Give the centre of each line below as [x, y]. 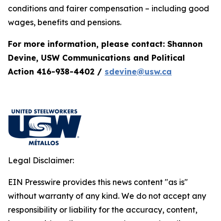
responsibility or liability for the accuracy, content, [103, 210]
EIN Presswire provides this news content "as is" [98, 182]
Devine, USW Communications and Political [96, 58]
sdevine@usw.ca [138, 72]
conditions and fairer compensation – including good [109, 8]
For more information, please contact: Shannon [105, 44]
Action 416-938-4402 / [56, 72]
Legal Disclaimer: [41, 160]
